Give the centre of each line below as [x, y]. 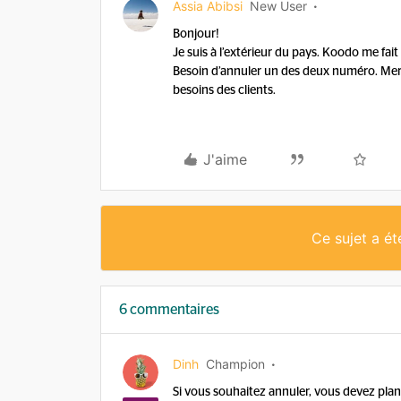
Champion [235, 364]
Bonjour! [196, 34]
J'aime [225, 159]
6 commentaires [169, 310]
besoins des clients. [226, 90]
